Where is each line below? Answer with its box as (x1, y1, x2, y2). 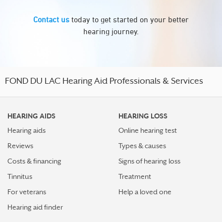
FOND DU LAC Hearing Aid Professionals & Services (5, 78, 203, 86)
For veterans (7, 188, 46, 196)
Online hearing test (118, 126, 177, 134)
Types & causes (118, 142, 166, 150)
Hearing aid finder (7, 203, 63, 211)
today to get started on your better (69, 15, 189, 24)
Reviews (7, 142, 33, 150)
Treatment (118, 172, 151, 180)
